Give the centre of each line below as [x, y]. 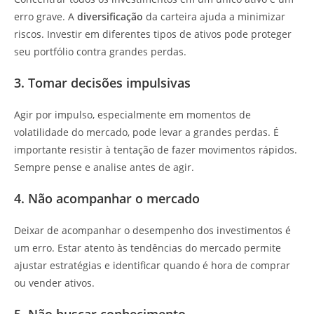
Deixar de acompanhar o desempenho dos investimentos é [152, 230]
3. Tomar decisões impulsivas [102, 82]
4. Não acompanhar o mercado [107, 198]
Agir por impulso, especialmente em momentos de [132, 114]
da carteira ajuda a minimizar [214, 16]
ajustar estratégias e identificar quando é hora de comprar [152, 265]
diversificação [110, 16]
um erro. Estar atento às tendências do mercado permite [148, 247]
